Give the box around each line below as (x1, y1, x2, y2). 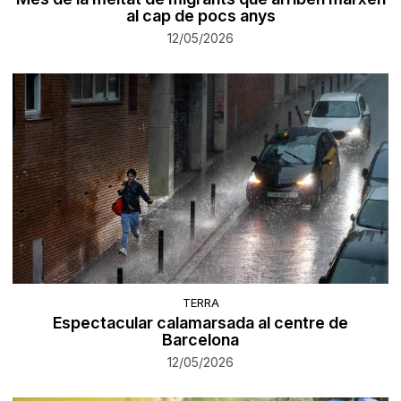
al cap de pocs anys (125, 6, 276, 26)
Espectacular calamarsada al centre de (53, 313, 348, 333)
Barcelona (162, 330, 239, 350)
